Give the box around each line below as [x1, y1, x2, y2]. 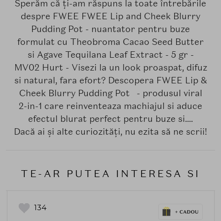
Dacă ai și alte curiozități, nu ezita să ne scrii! [14, 125, 207, 137]
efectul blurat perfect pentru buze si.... [28, 112, 193, 124]
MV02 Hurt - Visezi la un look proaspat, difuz [14, 61, 207, 73]
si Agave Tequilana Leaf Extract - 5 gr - [27, 48, 194, 60]
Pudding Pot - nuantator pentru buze [31, 23, 190, 35]
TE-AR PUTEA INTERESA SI [21, 167, 200, 180]
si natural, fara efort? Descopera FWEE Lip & [14, 74, 207, 86]
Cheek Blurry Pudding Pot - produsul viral [19, 87, 202, 99]
